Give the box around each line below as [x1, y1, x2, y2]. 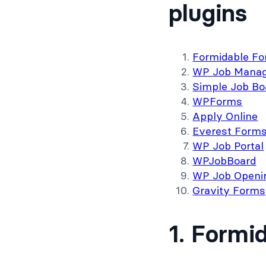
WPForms [192, 94, 243, 109]
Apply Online [192, 109, 258, 123]
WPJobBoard [192, 154, 256, 168]
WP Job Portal [192, 139, 264, 153]
